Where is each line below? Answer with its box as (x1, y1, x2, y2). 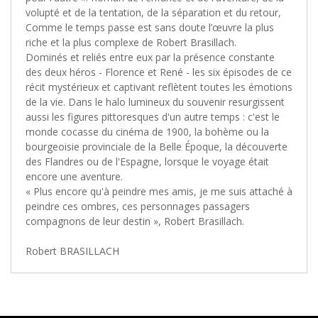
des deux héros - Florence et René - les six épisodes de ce (26, 65, 292, 79)
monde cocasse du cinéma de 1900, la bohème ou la (26, 124, 269, 138)
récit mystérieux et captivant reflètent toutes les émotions (26, 79, 292, 94)
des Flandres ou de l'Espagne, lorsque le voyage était (26, 154, 269, 168)
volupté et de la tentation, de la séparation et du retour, (26, 5, 281, 19)
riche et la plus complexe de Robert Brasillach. (26, 35, 236, 49)
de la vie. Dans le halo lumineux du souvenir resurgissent (26, 94, 285, 109)
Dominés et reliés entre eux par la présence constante (26, 50, 275, 64)
